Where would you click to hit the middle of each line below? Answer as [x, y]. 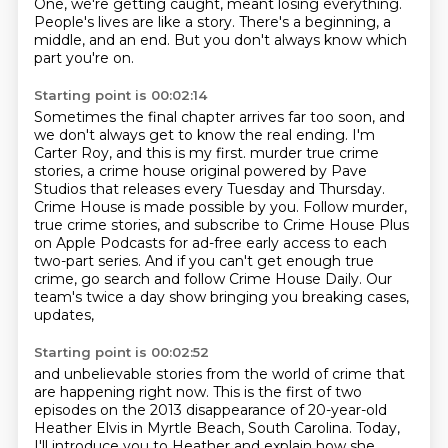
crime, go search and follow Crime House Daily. [199, 279]
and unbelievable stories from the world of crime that [219, 374]
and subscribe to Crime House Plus [286, 225]
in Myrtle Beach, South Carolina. [243, 428]
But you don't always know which [290, 40]
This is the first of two [287, 392]
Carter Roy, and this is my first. [141, 153]
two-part [65, 261]
